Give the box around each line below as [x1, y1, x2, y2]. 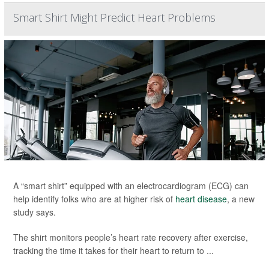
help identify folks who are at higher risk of [13, 193, 175, 205]
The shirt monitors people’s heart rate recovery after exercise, [13, 231, 248, 244]
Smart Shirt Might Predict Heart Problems [13, 10, 216, 25]
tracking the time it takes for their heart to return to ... [13, 244, 214, 257]
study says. [13, 206, 56, 219]
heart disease [175, 193, 227, 205]
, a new [227, 193, 255, 205]
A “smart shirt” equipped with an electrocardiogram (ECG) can [13, 180, 249, 192]
